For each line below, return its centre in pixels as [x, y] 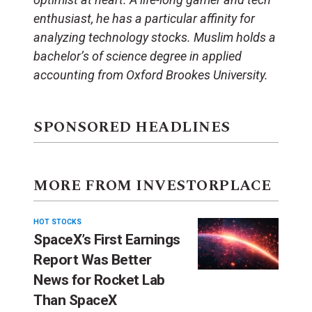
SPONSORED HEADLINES [132, 127]
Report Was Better [93, 259]
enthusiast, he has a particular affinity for [144, 18]
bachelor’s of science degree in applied [138, 56]
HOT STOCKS [57, 221]
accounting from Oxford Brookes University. [151, 75]
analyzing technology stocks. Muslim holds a [155, 37]
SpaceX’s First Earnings [107, 239]
